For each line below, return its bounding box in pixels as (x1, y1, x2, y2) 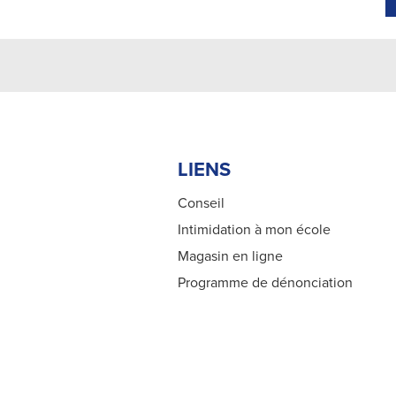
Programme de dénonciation (178, 274, 354, 292)
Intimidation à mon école (178, 221, 331, 239)
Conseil (178, 194, 225, 212)
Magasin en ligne (178, 247, 284, 265)
